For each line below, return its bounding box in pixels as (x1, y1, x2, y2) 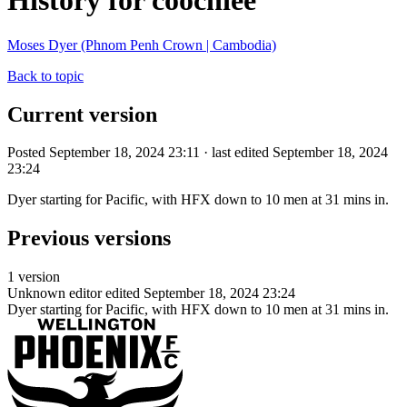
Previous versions (7, 226, 171, 251)
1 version (7, 269, 60, 285)
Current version (7, 102, 157, 126)
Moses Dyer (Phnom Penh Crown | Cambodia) (7, 36, 276, 53)
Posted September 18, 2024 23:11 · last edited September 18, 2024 (7, 144, 388, 161)
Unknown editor (7, 285, 102, 302)
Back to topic (7, 67, 84, 84)
